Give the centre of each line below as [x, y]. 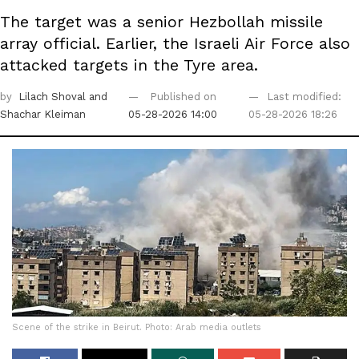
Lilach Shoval [54, 97]
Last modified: [304, 97]
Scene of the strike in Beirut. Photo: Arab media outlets [137, 328]
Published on [184, 97]
